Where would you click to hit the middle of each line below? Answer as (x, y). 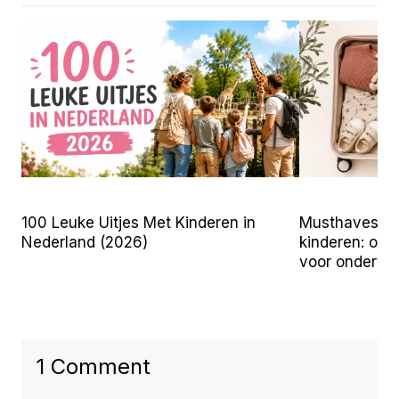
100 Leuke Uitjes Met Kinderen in (138, 222)
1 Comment (93, 366)
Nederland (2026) (85, 242)
